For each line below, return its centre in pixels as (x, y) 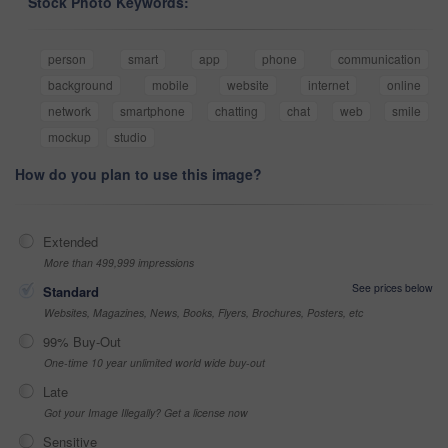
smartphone (153, 110)
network (69, 110)
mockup (69, 136)
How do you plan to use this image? (138, 173)
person (67, 58)
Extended (70, 241)
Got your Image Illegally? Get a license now (146, 412)
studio (130, 136)
